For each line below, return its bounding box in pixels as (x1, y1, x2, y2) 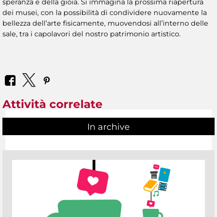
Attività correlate (2, 97, 103, 111)
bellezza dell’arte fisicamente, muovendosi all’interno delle (2, 18, 208, 28)
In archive (87, 121, 130, 132)
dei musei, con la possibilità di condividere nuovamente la (2, 8, 207, 17)
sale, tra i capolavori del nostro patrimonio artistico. (2, 29, 181, 38)
